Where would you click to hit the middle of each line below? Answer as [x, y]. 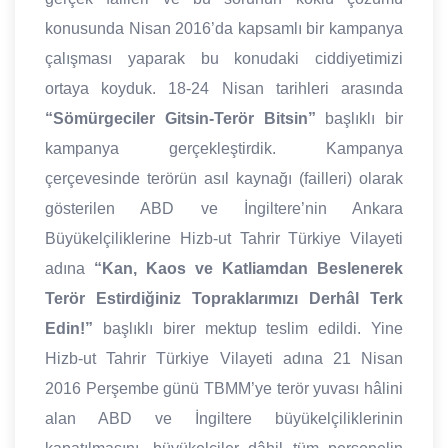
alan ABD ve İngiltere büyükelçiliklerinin [224, 419]
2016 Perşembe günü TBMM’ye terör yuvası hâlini [224, 389]
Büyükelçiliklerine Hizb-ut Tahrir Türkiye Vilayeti [224, 239]
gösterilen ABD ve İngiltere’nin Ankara [224, 209]
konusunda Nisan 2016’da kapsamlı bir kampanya [224, 29]
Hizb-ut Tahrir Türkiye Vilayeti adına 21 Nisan [224, 359]
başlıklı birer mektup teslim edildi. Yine [248, 329]
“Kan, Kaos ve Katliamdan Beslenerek [248, 269]
